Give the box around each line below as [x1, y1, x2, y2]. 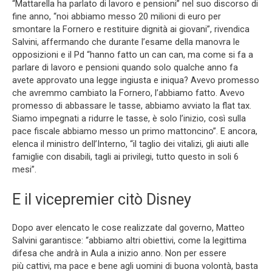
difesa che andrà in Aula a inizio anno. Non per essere [12, 248, 226, 259]
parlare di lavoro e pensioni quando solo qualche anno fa [12, 62, 238, 73]
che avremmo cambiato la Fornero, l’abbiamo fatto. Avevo [12, 87, 245, 99]
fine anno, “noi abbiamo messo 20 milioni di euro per [12, 11, 221, 22]
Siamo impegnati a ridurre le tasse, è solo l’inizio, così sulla [12, 113, 246, 124]
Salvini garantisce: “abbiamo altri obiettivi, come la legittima [12, 235, 246, 246]
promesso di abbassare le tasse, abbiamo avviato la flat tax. [12, 100, 251, 112]
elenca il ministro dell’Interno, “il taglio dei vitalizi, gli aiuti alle [12, 138, 249, 150]
